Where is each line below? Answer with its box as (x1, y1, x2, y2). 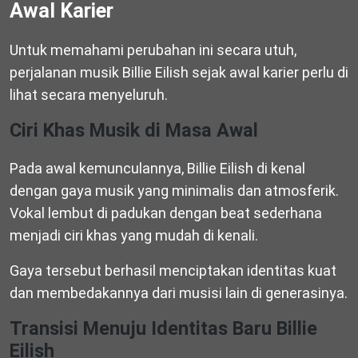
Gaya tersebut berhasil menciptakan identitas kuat (10, 261, 336, 279)
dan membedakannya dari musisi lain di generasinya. (10, 284, 348, 301)
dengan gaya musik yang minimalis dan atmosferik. (10, 181, 339, 199)
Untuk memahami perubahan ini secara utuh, (10, 41, 296, 58)
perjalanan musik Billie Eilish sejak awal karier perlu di (10, 63, 348, 81)
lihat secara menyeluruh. (10, 86, 168, 103)
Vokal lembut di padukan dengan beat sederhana (10, 204, 322, 221)
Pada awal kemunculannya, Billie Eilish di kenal (10, 159, 305, 177)
